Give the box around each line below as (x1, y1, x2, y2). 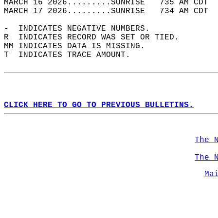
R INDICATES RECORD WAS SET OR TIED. (4, 33, 189, 42)
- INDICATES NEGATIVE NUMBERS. (4, 24, 160, 33)
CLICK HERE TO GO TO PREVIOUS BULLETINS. (4, 101, 194, 109)
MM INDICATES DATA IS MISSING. (4, 42, 155, 51)
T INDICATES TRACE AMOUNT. (4, 51, 140, 59)
